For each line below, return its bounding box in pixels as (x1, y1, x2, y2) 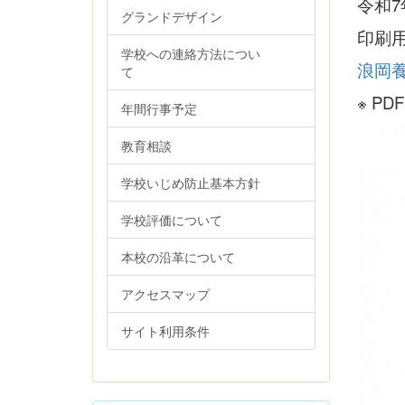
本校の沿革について (121, 248, 235, 266)
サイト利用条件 (121, 322, 210, 340)
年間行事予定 (121, 99, 197, 118)
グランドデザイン (121, 7, 222, 25)
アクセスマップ (121, 285, 210, 303)
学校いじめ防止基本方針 (121, 174, 260, 192)
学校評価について (121, 211, 222, 229)
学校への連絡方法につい (121, 44, 260, 62)
